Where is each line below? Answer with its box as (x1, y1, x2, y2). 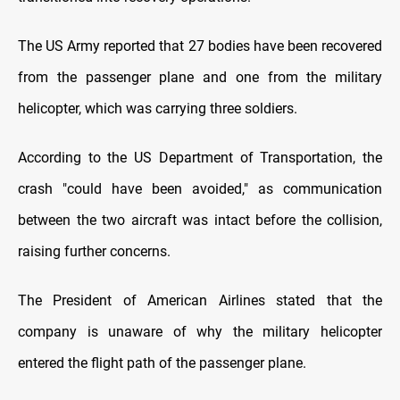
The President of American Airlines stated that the (18, 292, 382, 310)
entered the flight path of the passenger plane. (18, 354, 306, 372)
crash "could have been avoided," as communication (18, 180, 382, 198)
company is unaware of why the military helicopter (18, 323, 382, 341)
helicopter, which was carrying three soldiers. (18, 100, 297, 118)
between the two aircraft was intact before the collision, (18, 212, 382, 229)
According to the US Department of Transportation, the (18, 149, 382, 167)
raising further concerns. (18, 243, 171, 261)
